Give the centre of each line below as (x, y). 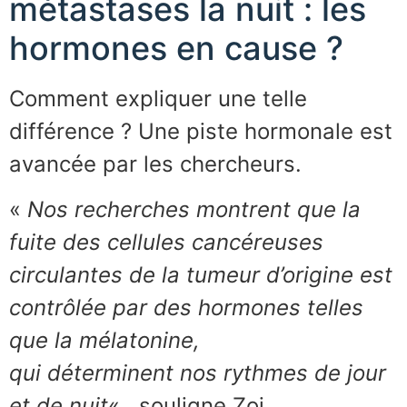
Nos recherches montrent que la (194, 210)
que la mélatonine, (104, 341)
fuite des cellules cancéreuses (166, 243)
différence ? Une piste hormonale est (201, 131)
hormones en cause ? (176, 48)
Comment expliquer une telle (158, 98)
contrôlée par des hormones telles (186, 308)
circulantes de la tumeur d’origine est (201, 275)
